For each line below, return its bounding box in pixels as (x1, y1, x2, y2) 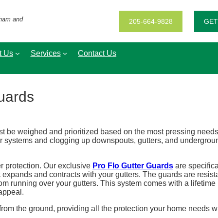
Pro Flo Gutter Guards (92, 161, 173, 170)
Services (30, 49, 61, 57)
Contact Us (78, 49, 117, 57)
